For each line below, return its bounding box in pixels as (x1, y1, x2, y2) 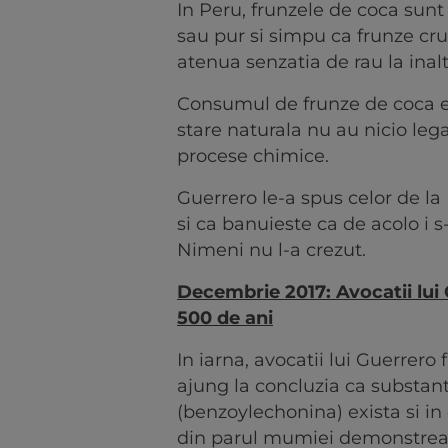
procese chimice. (177, 145, 329, 168)
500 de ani (177, 307, 273, 330)
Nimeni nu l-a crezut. (177, 239, 366, 262)
